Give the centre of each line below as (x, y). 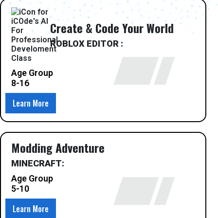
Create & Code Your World (112, 28)
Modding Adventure (58, 147)
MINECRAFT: (38, 163)
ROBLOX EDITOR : (87, 44)
